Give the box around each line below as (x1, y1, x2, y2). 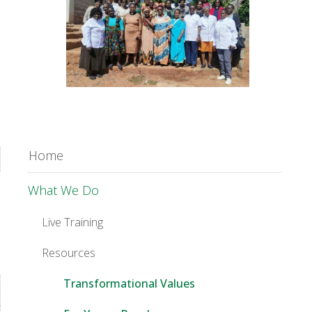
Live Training (42, 214, 103, 230)
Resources (42, 244, 95, 260)
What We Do (28, 181, 99, 198)
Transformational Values (63, 275, 195, 291)
